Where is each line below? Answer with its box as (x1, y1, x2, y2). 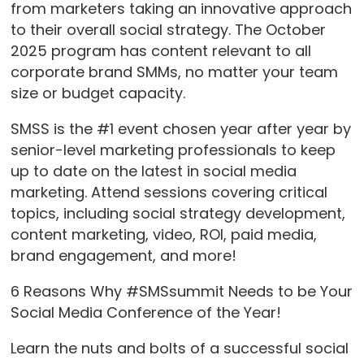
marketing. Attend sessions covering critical (10, 181, 327, 202)
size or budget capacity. (10, 82, 185, 103)
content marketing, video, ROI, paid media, (10, 223, 317, 245)
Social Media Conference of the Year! (10, 301, 281, 323)
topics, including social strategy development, (10, 202, 345, 223)
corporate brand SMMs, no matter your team (10, 61, 338, 82)
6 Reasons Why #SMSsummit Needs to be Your (10, 280, 353, 301)
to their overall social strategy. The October (10, 19, 326, 40)
